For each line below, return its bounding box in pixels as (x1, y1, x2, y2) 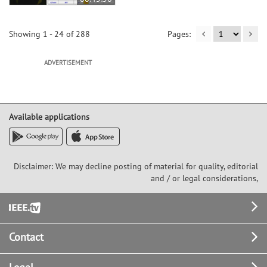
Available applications (9, 111, 89, 122)
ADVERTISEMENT (44, 58, 92, 67)
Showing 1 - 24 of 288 (9, 28, 90, 39)
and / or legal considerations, (151, 172, 258, 184)
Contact (9, 229, 44, 244)
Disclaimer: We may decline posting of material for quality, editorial (14, 160, 258, 172)
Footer (9, 199, 39, 213)
